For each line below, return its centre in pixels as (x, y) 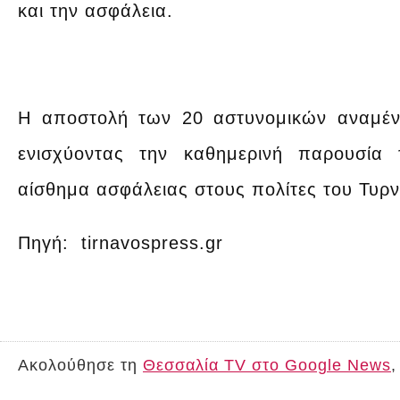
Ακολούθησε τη (80, 365)
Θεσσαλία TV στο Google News (267, 365)
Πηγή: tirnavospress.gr (121, 243)
